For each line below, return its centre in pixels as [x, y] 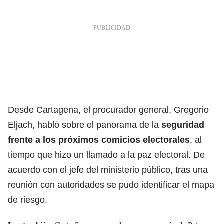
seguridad [183, 125]
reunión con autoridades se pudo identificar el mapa [111, 185]
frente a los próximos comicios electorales [99, 140]
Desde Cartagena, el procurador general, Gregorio [108, 110]
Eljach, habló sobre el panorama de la [85, 125]
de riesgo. [28, 200]
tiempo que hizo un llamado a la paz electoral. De [106, 155]
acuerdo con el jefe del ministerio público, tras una [108, 170]
